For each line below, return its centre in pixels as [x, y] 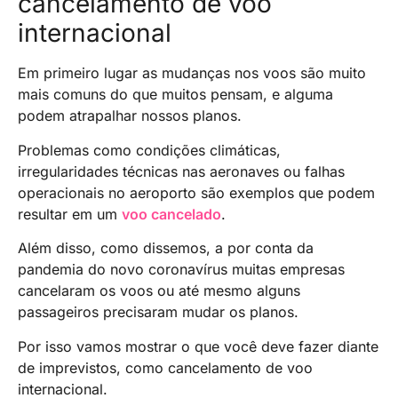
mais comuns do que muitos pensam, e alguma [175, 95]
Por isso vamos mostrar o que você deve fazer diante [198, 346]
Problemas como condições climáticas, [149, 150]
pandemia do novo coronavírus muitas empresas [181, 270]
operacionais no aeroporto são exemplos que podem [196, 192]
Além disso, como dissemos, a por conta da [166, 248]
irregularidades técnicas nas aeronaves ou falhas [181, 171]
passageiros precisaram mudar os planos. [158, 312]
